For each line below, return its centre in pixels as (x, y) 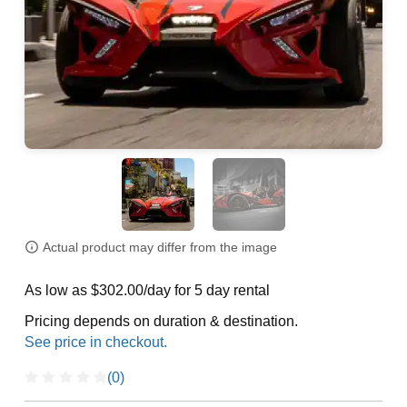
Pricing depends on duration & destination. (161, 321)
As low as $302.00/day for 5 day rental (147, 290)
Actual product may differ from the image (159, 248)
